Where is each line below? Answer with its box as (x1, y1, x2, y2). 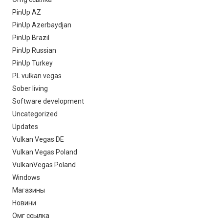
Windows (12, 174, 40, 182)
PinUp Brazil (12, 34, 49, 42)
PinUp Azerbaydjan (12, 21, 71, 29)
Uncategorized (12, 110, 58, 118)
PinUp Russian (12, 46, 56, 55)
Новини (12, 199, 36, 207)
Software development (12, 97, 84, 106)
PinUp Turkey (12, 59, 53, 67)
